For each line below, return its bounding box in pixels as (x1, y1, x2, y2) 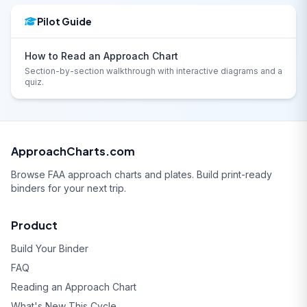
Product (11, 218, 58, 232)
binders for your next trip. (11, 182, 126, 194)
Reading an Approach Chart (11, 281, 136, 293)
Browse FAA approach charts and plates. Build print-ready (11, 169, 272, 180)
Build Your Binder (11, 243, 88, 254)
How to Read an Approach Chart (25, 50, 178, 62)
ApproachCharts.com (11, 144, 135, 158)
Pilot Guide (37, 15, 92, 27)
